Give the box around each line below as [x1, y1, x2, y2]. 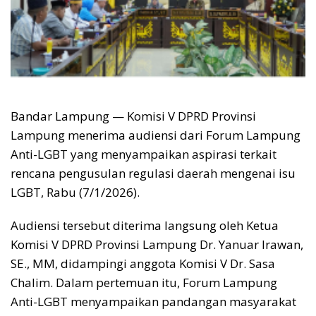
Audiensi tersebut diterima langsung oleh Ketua [11, 217, 279, 234]
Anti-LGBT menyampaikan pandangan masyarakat [11, 293, 296, 310]
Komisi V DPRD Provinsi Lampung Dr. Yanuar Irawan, [11, 236, 303, 253]
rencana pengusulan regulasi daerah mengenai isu [11, 165, 296, 182]
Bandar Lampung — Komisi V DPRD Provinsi [11, 108, 256, 125]
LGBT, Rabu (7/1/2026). [11, 184, 140, 201]
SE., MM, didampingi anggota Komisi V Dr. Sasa [11, 255, 275, 272]
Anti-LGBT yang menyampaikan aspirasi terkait [11, 146, 276, 163]
